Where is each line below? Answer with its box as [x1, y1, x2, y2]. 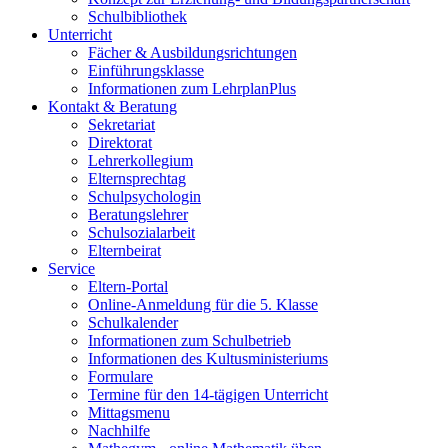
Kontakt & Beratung [48, 97, 177, 115]
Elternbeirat [88, 241, 161, 259]
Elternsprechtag [88, 169, 186, 187]
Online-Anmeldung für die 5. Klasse [88, 295, 318, 313]
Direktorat [88, 133, 152, 151]
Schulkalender [88, 313, 178, 331]
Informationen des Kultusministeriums [88, 349, 328, 367]
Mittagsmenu [88, 403, 170, 421]
